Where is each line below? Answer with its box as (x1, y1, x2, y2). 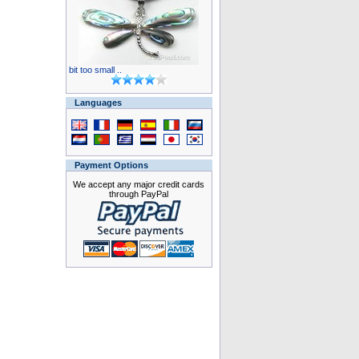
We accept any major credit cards (73, 179, 204, 189)
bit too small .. (68, 65, 122, 75)
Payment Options (74, 160, 148, 170)
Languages (74, 98, 122, 107)
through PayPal (109, 189, 168, 199)
